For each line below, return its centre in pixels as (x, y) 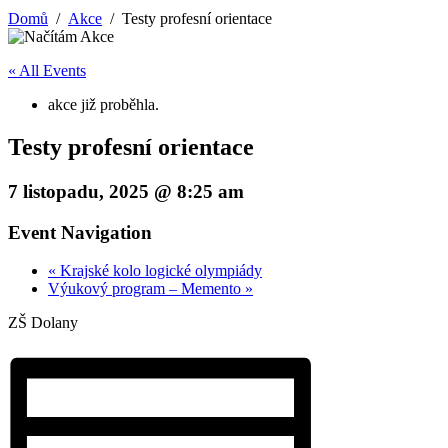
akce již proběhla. (103, 104)
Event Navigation (80, 232)
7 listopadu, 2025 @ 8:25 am (126, 191)
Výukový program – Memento (146, 289)
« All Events (47, 70)
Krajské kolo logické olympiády (159, 271)
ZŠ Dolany (43, 323)
